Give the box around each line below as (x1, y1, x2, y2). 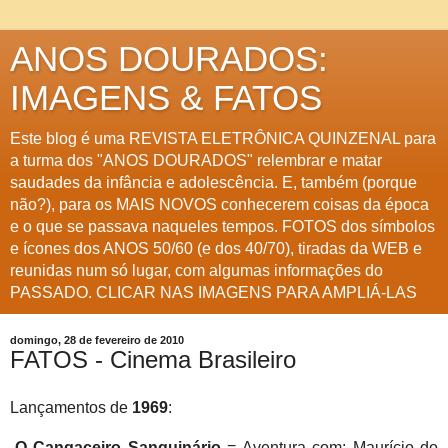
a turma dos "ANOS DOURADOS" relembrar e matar (10, 152, 382, 169)
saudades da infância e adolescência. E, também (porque (10, 174, 417, 191)
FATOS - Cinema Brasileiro (10, 346, 296, 373)
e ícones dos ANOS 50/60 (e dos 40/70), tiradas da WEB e (10, 240, 422, 257)
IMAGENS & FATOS (10, 79, 322, 117)
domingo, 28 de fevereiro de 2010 (10, 334, 184, 346)
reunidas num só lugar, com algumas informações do (10, 262, 383, 279)
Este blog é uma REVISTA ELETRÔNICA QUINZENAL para (10, 130, 436, 147)
